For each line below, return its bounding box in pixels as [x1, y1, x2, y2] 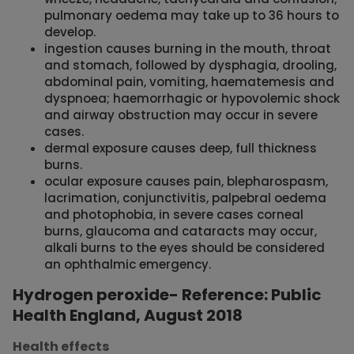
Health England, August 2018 [13, 304, 243, 327]
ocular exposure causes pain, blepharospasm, [44, 173, 328, 190]
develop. [44, 24, 96, 41]
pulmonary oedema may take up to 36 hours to [44, 7, 339, 24]
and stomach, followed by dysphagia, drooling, [44, 57, 337, 74]
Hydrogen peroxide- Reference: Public [13, 284, 322, 307]
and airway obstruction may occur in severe [44, 107, 318, 124]
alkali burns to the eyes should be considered [44, 239, 325, 257]
